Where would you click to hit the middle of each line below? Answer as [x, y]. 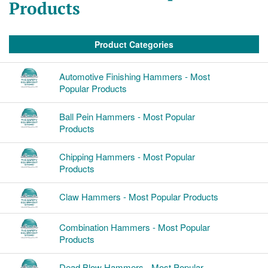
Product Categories [134, 45]
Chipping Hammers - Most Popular [127, 157]
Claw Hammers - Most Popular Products [138, 197]
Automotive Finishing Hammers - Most [134, 77]
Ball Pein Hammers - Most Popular [127, 117]
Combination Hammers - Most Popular [134, 227]
